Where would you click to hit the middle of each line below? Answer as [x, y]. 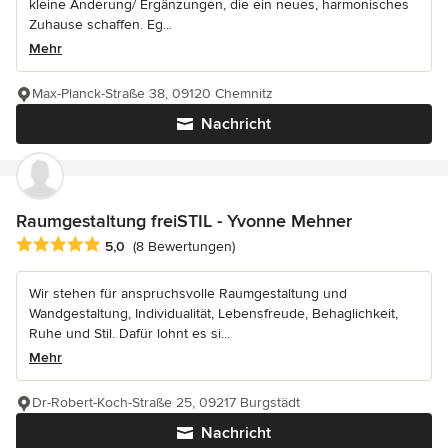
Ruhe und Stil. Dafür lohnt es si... [129, 333]
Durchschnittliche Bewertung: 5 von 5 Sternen [176, 244]
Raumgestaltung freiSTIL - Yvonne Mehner [184, 221]
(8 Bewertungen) [184, 246]
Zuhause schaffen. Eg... [100, 25]
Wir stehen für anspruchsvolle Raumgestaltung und [188, 293]
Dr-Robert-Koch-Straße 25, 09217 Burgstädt [166, 402]
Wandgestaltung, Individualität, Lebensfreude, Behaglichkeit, [213, 313]
